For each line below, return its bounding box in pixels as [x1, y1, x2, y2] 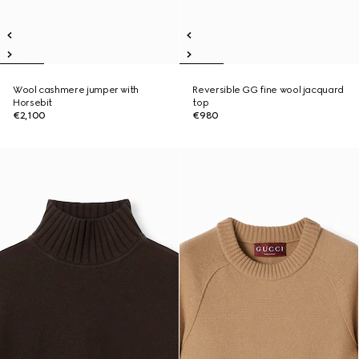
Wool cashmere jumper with [13, 84, 139, 95]
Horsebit [13, 97, 53, 108]
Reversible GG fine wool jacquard [192, 84, 344, 95]
